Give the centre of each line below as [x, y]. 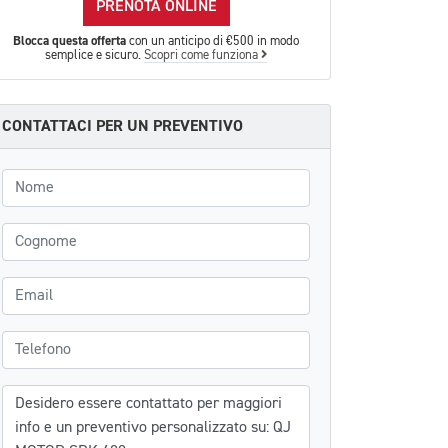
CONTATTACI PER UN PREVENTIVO [122, 126]
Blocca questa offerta [69, 41]
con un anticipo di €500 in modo [212, 41]
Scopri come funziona [202, 55]
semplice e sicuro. [94, 55]
